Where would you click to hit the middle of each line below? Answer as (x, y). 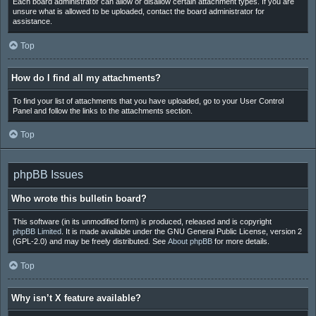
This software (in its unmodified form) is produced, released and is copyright (142, 221)
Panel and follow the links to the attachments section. (102, 110)
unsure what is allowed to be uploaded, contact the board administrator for (138, 12)
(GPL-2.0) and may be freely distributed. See (90, 241)
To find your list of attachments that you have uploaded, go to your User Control (148, 101)
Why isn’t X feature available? (76, 298)
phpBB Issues (48, 175)
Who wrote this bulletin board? (79, 199)
